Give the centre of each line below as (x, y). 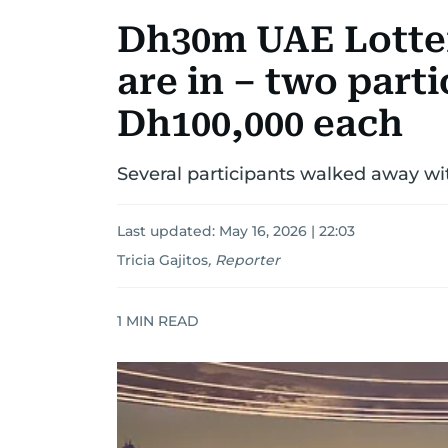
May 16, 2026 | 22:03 (287, 231)
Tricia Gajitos (162, 260)
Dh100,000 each (260, 124)
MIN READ (160, 320)
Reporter (247, 260)
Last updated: (168, 231)
